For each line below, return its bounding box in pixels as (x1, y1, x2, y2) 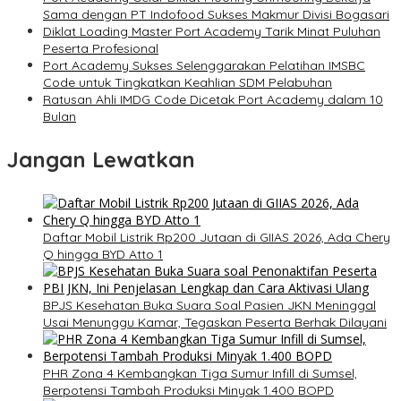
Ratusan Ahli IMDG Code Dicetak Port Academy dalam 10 (43, 91, 383, 108)
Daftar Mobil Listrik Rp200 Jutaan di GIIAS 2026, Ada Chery (43, 229, 390, 246)
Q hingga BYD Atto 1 (43, 246, 163, 263)
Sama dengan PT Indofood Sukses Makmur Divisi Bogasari (43, 6, 389, 23)
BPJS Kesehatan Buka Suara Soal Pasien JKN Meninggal (43, 297, 376, 314)
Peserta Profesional (43, 40, 158, 57)
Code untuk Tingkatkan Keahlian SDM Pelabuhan (43, 74, 332, 91)
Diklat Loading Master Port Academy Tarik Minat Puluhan (43, 23, 380, 40)
